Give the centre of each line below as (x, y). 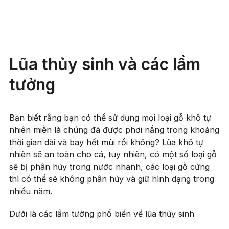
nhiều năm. (32, 191)
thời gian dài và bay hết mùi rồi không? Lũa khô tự (106, 142)
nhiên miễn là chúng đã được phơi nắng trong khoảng (114, 130)
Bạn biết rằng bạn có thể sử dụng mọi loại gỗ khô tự (110, 118)
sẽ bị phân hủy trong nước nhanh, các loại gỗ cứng (109, 167)
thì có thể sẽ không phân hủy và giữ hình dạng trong (112, 179)
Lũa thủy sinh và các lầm (105, 64)
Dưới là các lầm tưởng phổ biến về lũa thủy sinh (102, 214)
